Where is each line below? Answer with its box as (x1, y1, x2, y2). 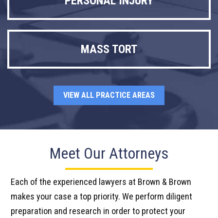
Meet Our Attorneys (50, 144, 168, 163)
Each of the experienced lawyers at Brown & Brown (11, 176, 191, 187)
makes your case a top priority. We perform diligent (11, 191, 192, 201)
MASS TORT (81, 42, 137, 56)
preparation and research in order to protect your (11, 205, 185, 216)
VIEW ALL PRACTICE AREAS (63, 90, 155, 100)
